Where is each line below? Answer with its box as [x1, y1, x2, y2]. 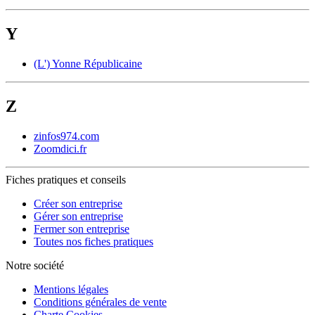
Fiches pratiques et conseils [6, 173, 126, 186]
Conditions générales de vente [34, 295, 167, 308]
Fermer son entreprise [34, 222, 129, 235]
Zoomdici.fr [34, 142, 86, 155]
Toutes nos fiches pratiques [34, 235, 153, 247]
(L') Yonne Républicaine [34, 58, 142, 70]
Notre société [6, 259, 64, 271]
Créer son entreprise [34, 197, 122, 210]
